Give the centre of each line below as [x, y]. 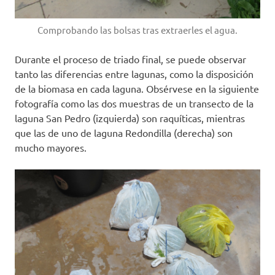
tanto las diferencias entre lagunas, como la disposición [134, 73]
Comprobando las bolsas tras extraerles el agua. [137, 29]
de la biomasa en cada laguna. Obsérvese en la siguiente [137, 88]
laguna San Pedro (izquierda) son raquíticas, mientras [130, 118]
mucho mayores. [51, 147]
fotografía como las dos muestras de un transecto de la [134, 103]
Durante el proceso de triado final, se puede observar [130, 59]
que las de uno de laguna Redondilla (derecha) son [124, 132]
